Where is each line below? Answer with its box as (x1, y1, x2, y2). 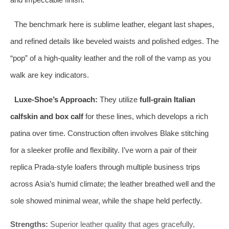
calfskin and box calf (10, 111, 83, 121)
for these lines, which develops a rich (83, 111, 208, 121)
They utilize (97, 95, 140, 104)
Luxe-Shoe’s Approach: (14, 95, 98, 104)
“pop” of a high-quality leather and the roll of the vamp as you (10, 53, 211, 62)
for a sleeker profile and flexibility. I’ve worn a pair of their (10, 145, 197, 154)
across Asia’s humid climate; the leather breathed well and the (10, 179, 215, 188)
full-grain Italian (139, 95, 195, 104)
